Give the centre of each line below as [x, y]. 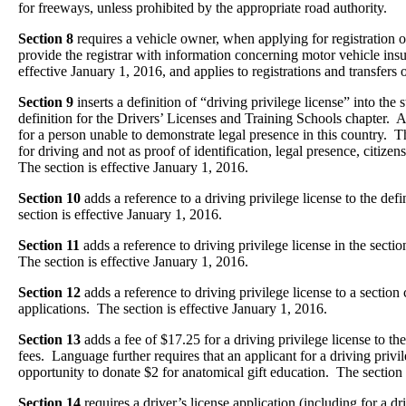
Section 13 [49, 339]
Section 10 [51, 198]
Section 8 [46, 39]
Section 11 [49, 245]
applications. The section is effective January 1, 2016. [173, 309]
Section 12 [51, 292]
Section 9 [48, 102]
